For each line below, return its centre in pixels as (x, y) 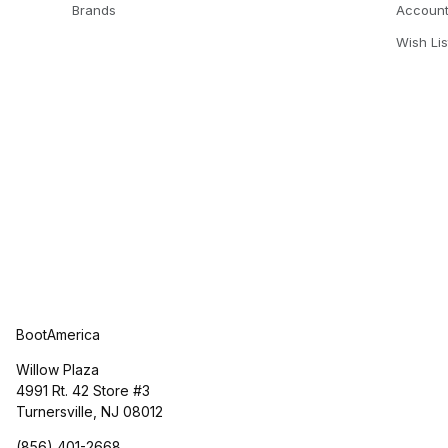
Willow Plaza (57, 369)
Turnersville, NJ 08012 (89, 411)
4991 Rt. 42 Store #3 (83, 390)
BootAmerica (58, 334)
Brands (94, 10)
